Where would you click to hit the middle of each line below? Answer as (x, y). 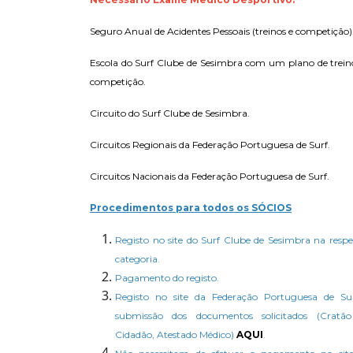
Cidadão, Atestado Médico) (176, 334)
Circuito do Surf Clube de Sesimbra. (170, 113)
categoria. (137, 258)
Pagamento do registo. (167, 277)
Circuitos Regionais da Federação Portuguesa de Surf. (210, 144)
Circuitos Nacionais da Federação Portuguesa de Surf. (210, 176)
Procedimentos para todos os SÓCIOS (191, 207)
